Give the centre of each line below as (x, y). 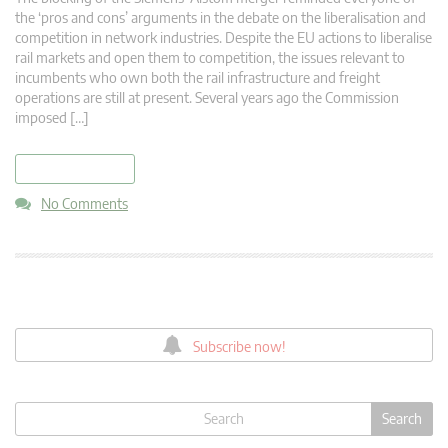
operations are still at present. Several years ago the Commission (207, 97)
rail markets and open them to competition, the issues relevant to (210, 57)
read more (75, 168)
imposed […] (52, 117)
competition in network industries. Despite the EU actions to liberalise (223, 37)
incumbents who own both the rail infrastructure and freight (197, 77)
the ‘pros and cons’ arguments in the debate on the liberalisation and (220, 17)
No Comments (84, 203)
